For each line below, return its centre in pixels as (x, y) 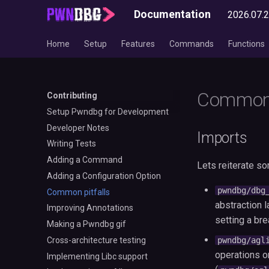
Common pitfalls (78, 192)
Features (138, 44)
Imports (222, 138)
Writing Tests (71, 144)
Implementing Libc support (97, 256)
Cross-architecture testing (96, 240)
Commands (192, 44)
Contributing (72, 95)
